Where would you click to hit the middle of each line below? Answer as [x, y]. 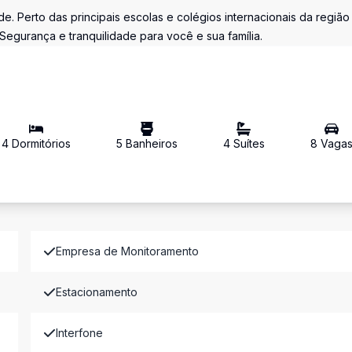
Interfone [79, 333]
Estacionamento [96, 292]
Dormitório [37, 143]
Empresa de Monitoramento [127, 251]
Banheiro [148, 143]
